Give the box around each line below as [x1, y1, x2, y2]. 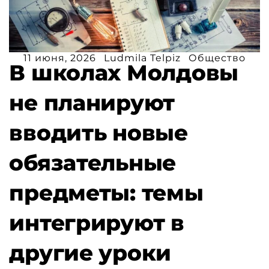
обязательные [9, 149, 177, 176]
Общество [189, 52, 246, 64]
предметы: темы [9, 179, 204, 206]
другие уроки [9, 239, 172, 266]
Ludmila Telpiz [104, 52, 181, 64]
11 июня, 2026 [23, 52, 96, 64]
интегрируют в [9, 209, 184, 236]
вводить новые [9, 119, 188, 146]
